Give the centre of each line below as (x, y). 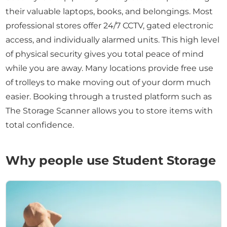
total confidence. (40, 125)
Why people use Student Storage (111, 160)
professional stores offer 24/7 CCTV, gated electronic (110, 26)
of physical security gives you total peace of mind (105, 54)
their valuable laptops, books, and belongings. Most (109, 11)
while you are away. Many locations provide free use (110, 68)
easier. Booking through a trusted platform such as (109, 97)
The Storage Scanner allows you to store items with (109, 111)
